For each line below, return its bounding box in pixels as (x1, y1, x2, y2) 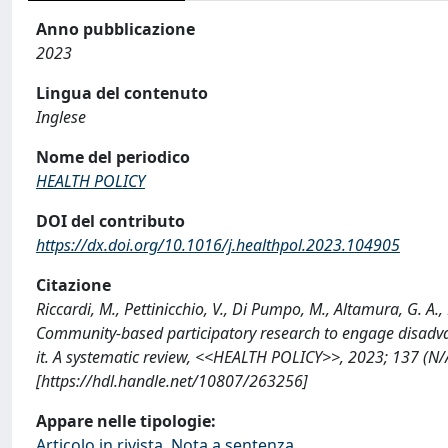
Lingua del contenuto (36, 82, 208, 104)
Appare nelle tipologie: (36, 410, 216, 432)
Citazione (36, 274, 111, 296)
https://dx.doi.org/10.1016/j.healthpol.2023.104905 (36, 234, 400, 256)
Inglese (36, 106, 86, 128)
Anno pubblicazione (36, 18, 195, 40)
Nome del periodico (36, 146, 190, 168)
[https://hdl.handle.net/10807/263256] (36, 370, 308, 392)
